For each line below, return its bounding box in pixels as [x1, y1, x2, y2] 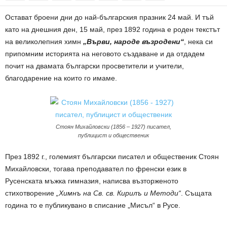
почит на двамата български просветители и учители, [5, 62, 184, 70]
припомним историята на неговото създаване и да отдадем [5, 50, 205, 58]
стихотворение [5, 189, 56, 197]
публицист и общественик [78, 132, 149, 138]
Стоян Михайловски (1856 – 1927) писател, [56, 124, 171, 130]
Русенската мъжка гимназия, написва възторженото [5, 177, 178, 185]
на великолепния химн [5, 37, 81, 46]
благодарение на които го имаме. [5, 74, 117, 82]
